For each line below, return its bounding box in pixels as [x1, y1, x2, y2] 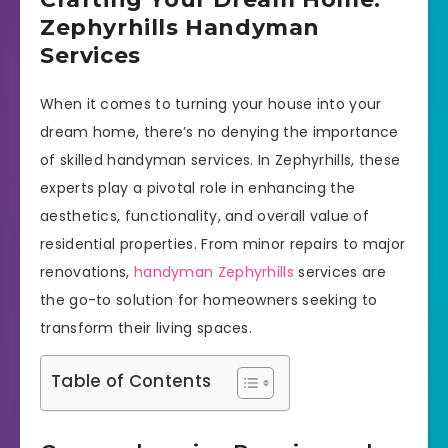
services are [293, 261, 386, 282]
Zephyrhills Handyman [40, 13, 321, 41]
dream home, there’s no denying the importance [40, 121, 399, 142]
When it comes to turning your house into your [40, 93, 382, 114]
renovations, [40, 261, 134, 282]
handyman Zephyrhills [133, 261, 294, 282]
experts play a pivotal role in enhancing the [40, 177, 356, 198]
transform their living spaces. [40, 317, 253, 338]
